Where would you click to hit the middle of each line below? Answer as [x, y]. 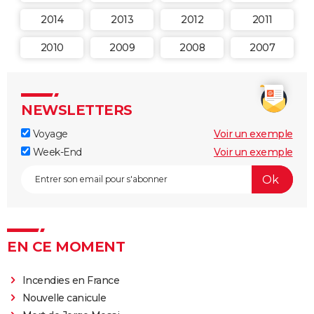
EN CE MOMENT [66, 247]
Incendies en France [71, 280]
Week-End [56, 152]
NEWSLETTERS [77, 110]
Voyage [49, 134]
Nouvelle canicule [64, 298]
